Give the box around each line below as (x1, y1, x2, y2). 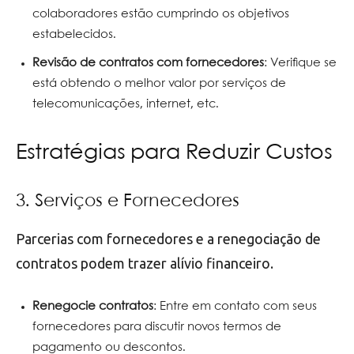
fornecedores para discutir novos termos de (32, 321, 281, 333)
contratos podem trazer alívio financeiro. (16, 254, 273, 271)
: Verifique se (264, 57, 337, 69)
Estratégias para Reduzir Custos (16, 142, 332, 164)
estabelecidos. (32, 28, 116, 40)
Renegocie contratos (32, 300, 153, 312)
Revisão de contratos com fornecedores (32, 57, 264, 69)
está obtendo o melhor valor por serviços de (32, 77, 286, 89)
